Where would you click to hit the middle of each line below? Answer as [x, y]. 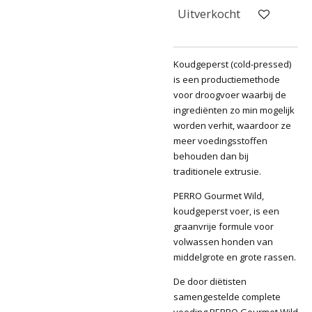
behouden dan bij [211, 156]
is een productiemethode [227, 79]
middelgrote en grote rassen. [235, 257]
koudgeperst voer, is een [226, 211]
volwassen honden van [223, 241]
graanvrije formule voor [224, 226]
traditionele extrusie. [217, 171]
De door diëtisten [210, 281]
